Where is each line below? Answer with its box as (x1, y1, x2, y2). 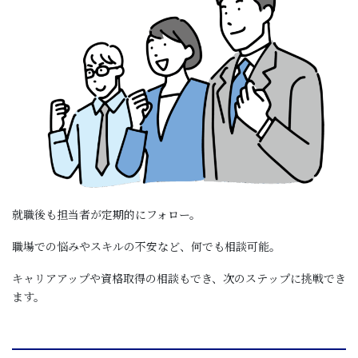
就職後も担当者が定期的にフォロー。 (12, 206, 201, 223)
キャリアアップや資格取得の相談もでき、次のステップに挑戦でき (12, 269, 346, 286)
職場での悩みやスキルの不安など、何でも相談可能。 (12, 238, 280, 255)
